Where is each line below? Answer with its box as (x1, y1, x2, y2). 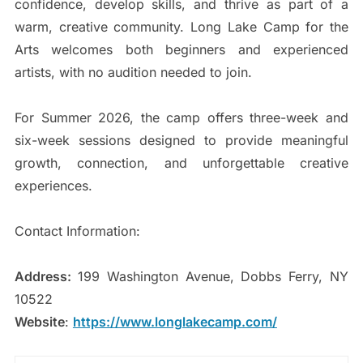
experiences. (14, 177, 92, 194)
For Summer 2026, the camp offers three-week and (14, 109, 349, 126)
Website (14, 314, 65, 331)
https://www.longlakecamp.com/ (72, 314, 277, 331)
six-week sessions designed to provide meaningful (14, 132, 349, 149)
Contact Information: (14, 223, 140, 240)
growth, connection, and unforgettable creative (14, 155, 349, 172)
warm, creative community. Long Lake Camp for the (14, 19, 349, 36)
